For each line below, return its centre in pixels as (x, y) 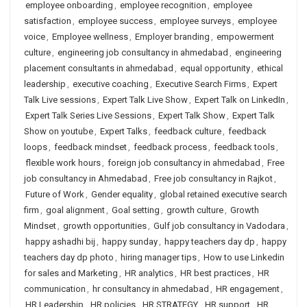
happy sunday (130, 242)
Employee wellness (90, 37)
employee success (115, 21)
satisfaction (48, 21)
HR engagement (248, 289)
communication (55, 289)
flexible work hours (63, 163)
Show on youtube (59, 131)
